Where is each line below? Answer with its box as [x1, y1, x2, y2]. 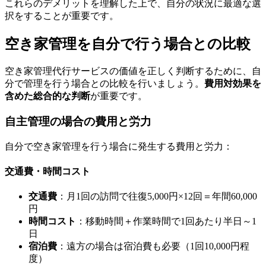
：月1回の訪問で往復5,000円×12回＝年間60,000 [57, 191, 257, 202]
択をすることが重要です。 [5, 11, 119, 21]
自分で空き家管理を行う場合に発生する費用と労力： [5, 141, 233, 151]
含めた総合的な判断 [5, 91, 90, 102]
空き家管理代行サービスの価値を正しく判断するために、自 [5, 66, 261, 77]
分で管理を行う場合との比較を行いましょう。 [5, 78, 204, 89]
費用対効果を [204, 78, 261, 89]
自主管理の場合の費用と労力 [5, 115, 151, 128]
